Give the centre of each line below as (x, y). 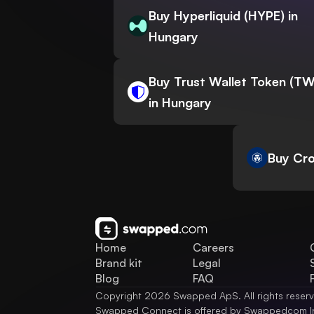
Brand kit (119, 263)
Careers (213, 248)
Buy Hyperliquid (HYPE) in (223, 16)
